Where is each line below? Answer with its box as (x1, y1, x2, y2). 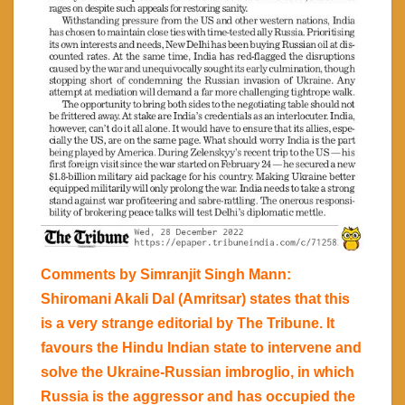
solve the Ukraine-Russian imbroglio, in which (41, 364, 354, 381)
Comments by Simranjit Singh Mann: (41, 267, 291, 283)
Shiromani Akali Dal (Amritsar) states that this (41, 291, 350, 307)
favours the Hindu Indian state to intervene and (41, 340, 362, 356)
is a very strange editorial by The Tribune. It (41, 316, 334, 332)
